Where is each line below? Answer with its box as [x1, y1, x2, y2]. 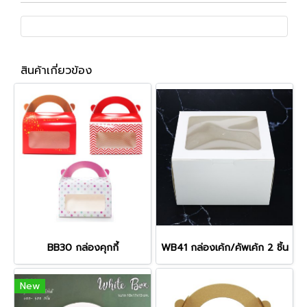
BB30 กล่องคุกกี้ [47, 240, 119, 255]
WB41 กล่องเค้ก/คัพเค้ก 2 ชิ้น [160, 240, 288, 255]
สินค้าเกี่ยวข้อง [21, 62, 92, 79]
